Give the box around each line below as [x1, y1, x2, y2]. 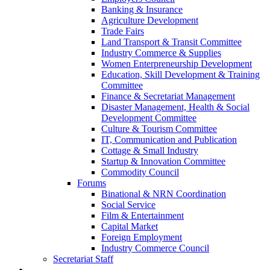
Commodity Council [101, 167, 179, 177]
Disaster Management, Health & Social [101, 102, 250, 112]
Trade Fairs [101, 26, 144, 36]
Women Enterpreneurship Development [101, 58, 252, 69]
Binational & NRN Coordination [101, 189, 226, 199]
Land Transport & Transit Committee [101, 37, 242, 47]
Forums [77, 178, 106, 188]
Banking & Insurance [101, 4, 183, 14]
